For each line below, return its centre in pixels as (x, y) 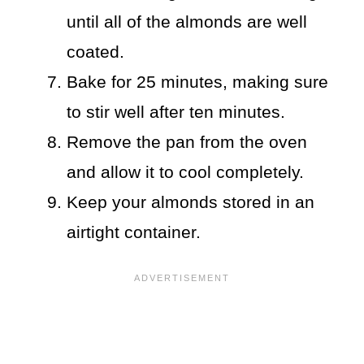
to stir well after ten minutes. (176, 112)
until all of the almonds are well (187, 22)
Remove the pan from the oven (187, 142)
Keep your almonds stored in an (191, 202)
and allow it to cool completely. (186, 172)
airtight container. (134, 232)
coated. (96, 52)
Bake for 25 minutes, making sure (198, 82)
